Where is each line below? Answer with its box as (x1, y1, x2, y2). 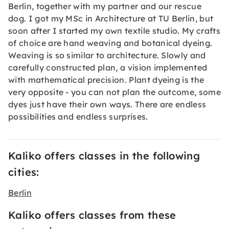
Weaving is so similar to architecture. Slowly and (8, 50, 206, 60)
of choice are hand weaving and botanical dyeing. (8, 38, 213, 48)
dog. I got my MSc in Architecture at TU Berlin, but (8, 13, 214, 24)
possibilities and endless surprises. (8, 111, 148, 122)
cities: (8, 166, 39, 178)
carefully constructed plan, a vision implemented (8, 62, 208, 73)
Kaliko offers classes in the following (8, 149, 200, 162)
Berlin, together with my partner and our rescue (8, 1, 202, 11)
